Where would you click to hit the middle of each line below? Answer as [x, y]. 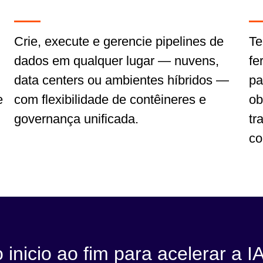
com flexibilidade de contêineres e [110, 100]
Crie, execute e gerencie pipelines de [119, 41]
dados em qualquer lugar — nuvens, [117, 61]
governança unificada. [76, 119]
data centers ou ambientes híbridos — [122, 80]
